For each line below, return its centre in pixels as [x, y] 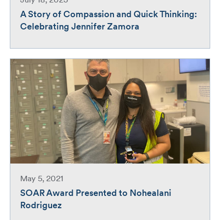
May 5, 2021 [42, 179]
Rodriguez [41, 206]
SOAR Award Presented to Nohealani [96, 194]
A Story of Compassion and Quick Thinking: [109, 15]
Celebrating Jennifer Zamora [80, 27]
